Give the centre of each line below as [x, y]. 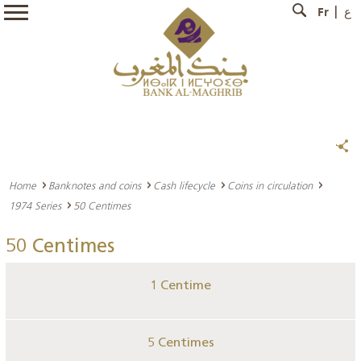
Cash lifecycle [184, 185]
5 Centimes [180, 343]
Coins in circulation [270, 185]
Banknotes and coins [95, 185]
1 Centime [180, 286]
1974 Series [35, 205]
